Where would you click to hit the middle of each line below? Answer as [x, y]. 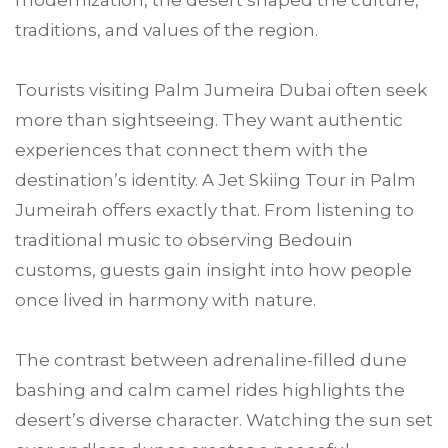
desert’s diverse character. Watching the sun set [224, 420]
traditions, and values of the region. [166, 30]
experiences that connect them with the [191, 150]
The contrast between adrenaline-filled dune [211, 360]
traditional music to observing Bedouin [184, 240]
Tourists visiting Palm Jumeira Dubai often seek [221, 90]
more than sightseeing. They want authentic [209, 120]
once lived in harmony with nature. [165, 300]
